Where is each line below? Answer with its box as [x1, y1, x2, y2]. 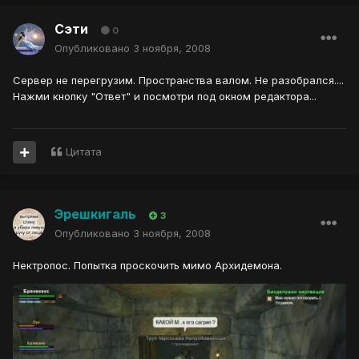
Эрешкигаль [54, 206, 136, 223]
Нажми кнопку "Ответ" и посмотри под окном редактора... [13, 90, 317, 103]
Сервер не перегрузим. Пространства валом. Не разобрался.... [13, 74, 344, 87]
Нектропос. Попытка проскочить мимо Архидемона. [13, 259, 282, 272]
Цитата [66, 145, 102, 159]
